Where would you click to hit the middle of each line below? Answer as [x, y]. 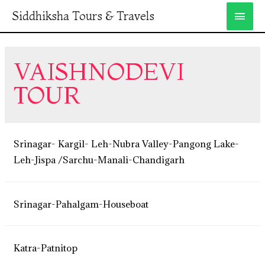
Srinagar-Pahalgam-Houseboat [81, 204]
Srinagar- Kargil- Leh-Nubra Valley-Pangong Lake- [127, 144]
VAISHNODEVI [99, 71]
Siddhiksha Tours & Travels [83, 16]
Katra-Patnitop [46, 248]
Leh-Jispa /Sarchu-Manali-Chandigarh [99, 160]
